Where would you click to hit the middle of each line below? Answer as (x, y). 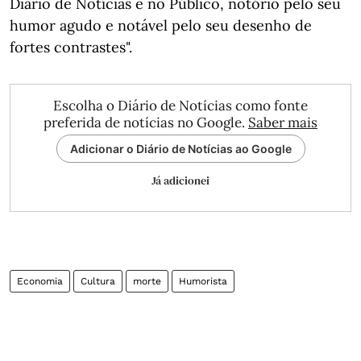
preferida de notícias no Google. (146, 122)
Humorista (203, 281)
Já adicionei (180, 180)
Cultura (98, 281)
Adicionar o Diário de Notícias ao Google (180, 149)
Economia (40, 281)
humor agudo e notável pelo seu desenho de (161, 25)
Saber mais (283, 122)
